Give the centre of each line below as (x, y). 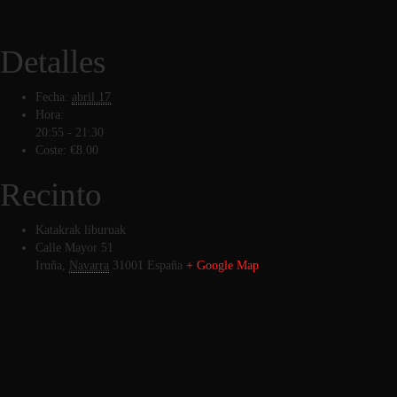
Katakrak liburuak (81, 230)
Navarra (89, 265)
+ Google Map (222, 265)
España (165, 265)
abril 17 (91, 97)
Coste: (51, 150)
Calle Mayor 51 (74, 247)
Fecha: (52, 97)
